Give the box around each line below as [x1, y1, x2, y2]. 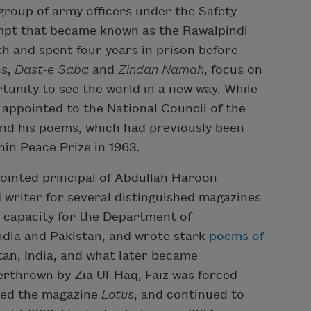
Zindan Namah [118, 62, 204, 76]
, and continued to [134, 287, 244, 301]
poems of [209, 229, 264, 243]
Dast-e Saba [15, 62, 89, 76]
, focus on [204, 62, 262, 76]
